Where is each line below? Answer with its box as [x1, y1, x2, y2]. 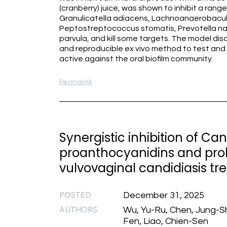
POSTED [59, 189, 91, 201]
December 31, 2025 [123, 191, 204, 200]
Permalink [59, 79, 92, 86]
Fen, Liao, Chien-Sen [123, 216, 208, 226]
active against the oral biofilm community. [59, 55, 213, 63]
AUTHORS [59, 204, 97, 215]
